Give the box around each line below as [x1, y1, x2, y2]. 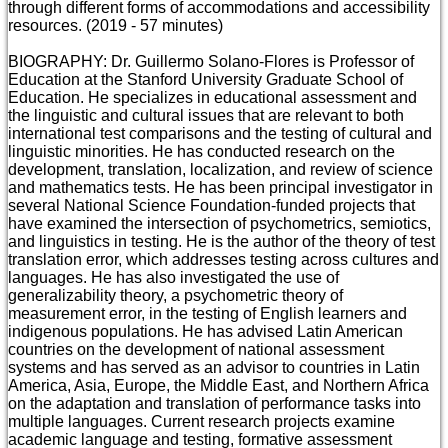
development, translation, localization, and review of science [8, 161, 433, 179]
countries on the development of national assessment [8, 341, 384, 359]
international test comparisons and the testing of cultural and [8, 125, 432, 143]
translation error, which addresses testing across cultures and [8, 251, 439, 269]
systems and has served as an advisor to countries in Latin [8, 359, 420, 377]
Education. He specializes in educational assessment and [8, 89, 417, 107]
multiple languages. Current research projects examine [8, 413, 395, 431]
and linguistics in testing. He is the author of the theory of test [8, 233, 435, 251]
